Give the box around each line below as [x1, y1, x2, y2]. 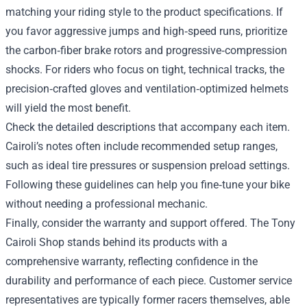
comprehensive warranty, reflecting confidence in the [5, 255, 258, 268]
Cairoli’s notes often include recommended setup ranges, [5, 140, 278, 153]
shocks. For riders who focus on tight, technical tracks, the [5, 63, 284, 76]
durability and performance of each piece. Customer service [5, 274, 292, 287]
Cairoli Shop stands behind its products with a [5, 236, 228, 249]
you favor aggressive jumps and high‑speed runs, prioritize [5, 25, 287, 38]
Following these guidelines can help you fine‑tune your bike [5, 178, 290, 191]
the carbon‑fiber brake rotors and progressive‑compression [5, 44, 287, 57]
